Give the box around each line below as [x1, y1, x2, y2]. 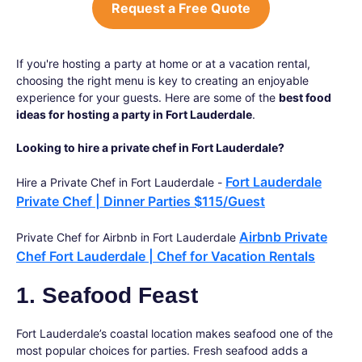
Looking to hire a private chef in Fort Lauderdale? [16, 141, 284, 154]
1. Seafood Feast [16, 283, 198, 308]
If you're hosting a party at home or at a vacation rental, [16, 57, 310, 70]
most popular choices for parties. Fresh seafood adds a [16, 343, 308, 357]
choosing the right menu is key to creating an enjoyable [16, 74, 309, 87]
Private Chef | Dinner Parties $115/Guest [16, 193, 265, 209]
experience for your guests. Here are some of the [16, 90, 279, 104]
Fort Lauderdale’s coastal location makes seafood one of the [16, 326, 333, 340]
